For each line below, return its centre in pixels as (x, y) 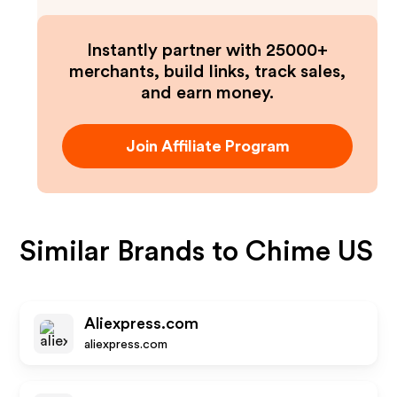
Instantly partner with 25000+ (207, 51)
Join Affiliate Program (207, 146)
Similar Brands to (133, 252)
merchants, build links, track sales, (207, 72)
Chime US (310, 252)
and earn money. (207, 93)
